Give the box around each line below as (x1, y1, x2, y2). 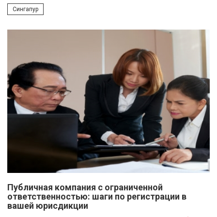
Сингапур (13, 6, 38, 13)
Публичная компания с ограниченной (7, 182, 163, 193)
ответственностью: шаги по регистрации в (7, 191, 186, 202)
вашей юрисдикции (7, 201, 88, 211)
